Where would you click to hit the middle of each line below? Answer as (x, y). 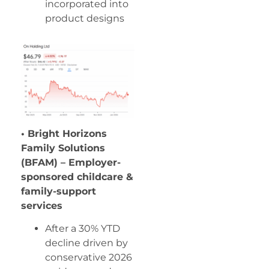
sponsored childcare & (77, 177)
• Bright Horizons (64, 133)
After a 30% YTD (83, 229)
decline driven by (86, 243)
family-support (59, 191)
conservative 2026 (89, 258)
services (42, 205)
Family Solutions (63, 148)
